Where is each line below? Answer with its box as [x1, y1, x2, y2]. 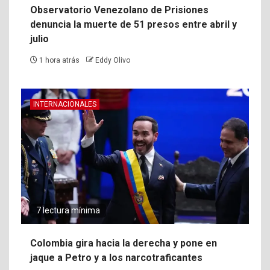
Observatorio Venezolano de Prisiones [30, 4, 209, 16]
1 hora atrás [37, 55, 81, 64]
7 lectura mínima [36, 205, 100, 215]
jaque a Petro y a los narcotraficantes [30, 251, 202, 263]
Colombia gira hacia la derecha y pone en [30, 237, 217, 249]
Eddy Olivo [95, 55, 130, 64]
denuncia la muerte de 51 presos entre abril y [30, 18, 237, 30]
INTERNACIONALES [33, 99, 96, 108]
